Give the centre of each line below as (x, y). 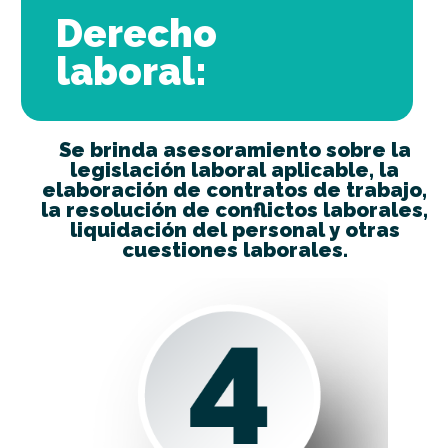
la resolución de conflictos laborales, (235, 209)
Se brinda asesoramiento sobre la (234, 149)
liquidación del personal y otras (234, 229)
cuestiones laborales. (234, 249)
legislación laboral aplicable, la (235, 169)
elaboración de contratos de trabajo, (235, 189)
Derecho (137, 33)
